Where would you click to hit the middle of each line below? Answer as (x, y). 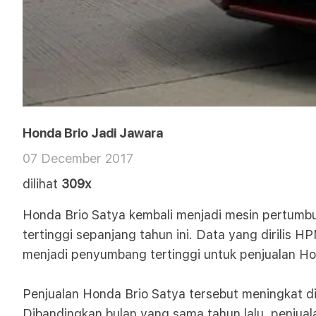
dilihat (40, 184)
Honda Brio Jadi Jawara (93, 133)
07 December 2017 (78, 158)
